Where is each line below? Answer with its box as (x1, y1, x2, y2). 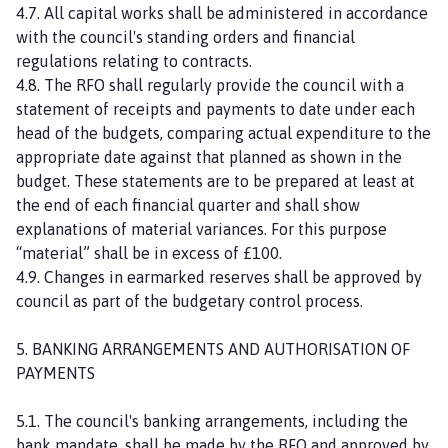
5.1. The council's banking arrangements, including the (16, 411, 408, 430)
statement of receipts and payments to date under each (16, 99, 415, 118)
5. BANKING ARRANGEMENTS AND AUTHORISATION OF (16, 339, 410, 358)
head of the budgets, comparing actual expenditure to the (16, 123, 431, 142)
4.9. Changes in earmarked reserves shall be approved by (16, 267, 422, 286)
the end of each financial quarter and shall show (16, 195, 360, 214)
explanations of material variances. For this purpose (16, 219, 387, 238)
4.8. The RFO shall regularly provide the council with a (16, 75, 404, 94)
